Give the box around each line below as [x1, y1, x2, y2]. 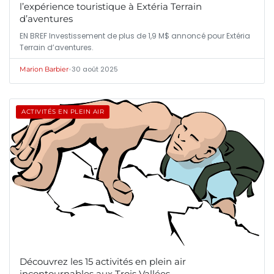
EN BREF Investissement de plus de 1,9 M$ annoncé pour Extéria [20, 30, 250, 41]
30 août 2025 [72, 64, 118, 74]
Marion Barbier [20, 64, 68, 73]
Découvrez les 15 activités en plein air [20, 256, 186, 268]
